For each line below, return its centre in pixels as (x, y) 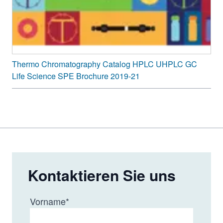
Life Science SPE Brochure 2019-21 (76, 76)
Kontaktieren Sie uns (102, 175)
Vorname (48, 201)
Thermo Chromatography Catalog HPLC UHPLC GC (105, 64)
